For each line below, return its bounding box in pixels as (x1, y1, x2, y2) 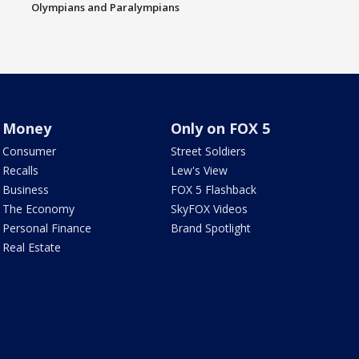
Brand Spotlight (171, 220, 252, 236)
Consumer (2, 143, 56, 159)
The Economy (2, 200, 75, 216)
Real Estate (2, 239, 61, 255)
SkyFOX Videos (171, 200, 248, 216)
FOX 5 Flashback (171, 181, 257, 197)
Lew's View (171, 162, 228, 178)
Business (2, 181, 49, 197)
